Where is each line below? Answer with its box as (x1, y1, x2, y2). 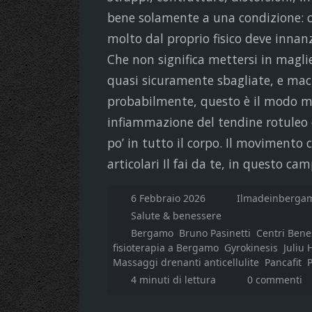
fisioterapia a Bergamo (113, 240, 219, 254)
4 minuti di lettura (130, 272, 219, 286)
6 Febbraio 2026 (130, 191, 208, 205)
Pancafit (265, 255, 302, 269)
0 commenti (247, 272, 302, 286)
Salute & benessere (130, 208, 221, 222)
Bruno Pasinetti (178, 226, 251, 240)
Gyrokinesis (224, 240, 278, 254)
